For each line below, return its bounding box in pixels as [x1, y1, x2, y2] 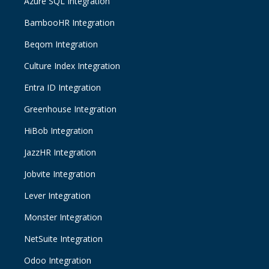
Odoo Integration [24, 255, 92, 267]
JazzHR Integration [24, 147, 97, 159]
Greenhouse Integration [24, 103, 117, 115]
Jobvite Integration [24, 168, 96, 180]
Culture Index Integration [24, 60, 121, 72]
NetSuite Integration [24, 233, 103, 245]
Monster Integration [24, 211, 103, 223]
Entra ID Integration [24, 82, 101, 94]
